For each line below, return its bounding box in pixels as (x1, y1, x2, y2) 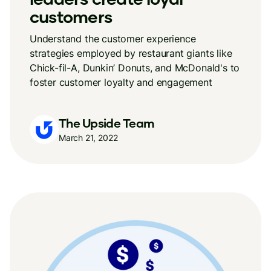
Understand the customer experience (30, 33, 196, 45)
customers (30, 6, 112, 27)
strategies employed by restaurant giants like (30, 47, 232, 59)
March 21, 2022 (59, 132, 118, 143)
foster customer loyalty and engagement (30, 76, 212, 88)
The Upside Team (59, 115, 155, 130)
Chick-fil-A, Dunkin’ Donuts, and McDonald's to (30, 62, 240, 74)
